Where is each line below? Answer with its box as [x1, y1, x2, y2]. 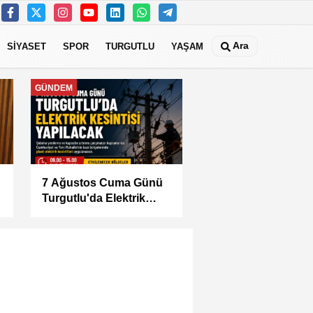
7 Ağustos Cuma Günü [37, 176, 159, 189]
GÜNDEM [30, 82, 68, 92]
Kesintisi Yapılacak [37, 207, 138, 219]
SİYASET [7, 41, 46, 52]
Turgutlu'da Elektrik [37, 191, 141, 204]
